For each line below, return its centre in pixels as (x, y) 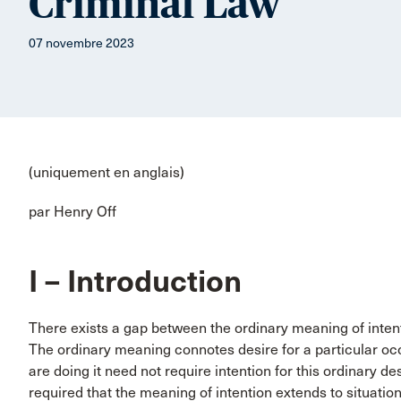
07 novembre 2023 (81, 43)
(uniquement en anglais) (107, 172)
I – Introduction (135, 281)
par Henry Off (73, 211)
